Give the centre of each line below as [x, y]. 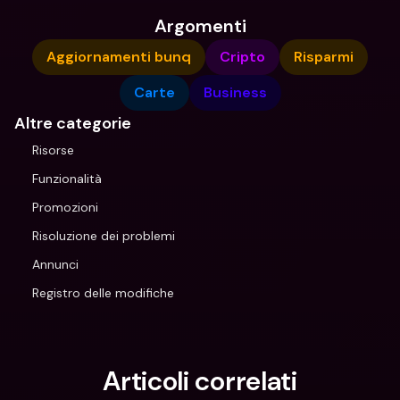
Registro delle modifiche [103, 293]
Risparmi [324, 57]
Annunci [55, 264]
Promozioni [65, 207]
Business [235, 92]
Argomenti [200, 26]
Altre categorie [73, 123]
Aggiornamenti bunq [119, 57]
